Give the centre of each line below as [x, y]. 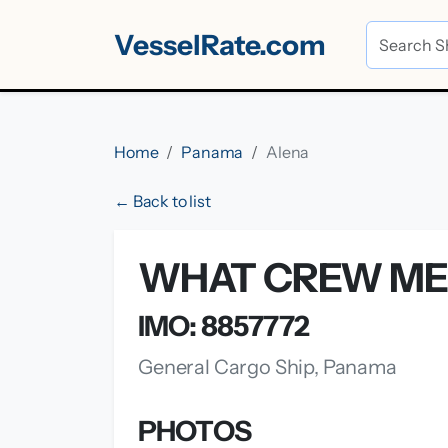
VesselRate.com [220, 44]
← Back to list [162, 201]
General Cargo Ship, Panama [267, 367]
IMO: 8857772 [223, 326]
